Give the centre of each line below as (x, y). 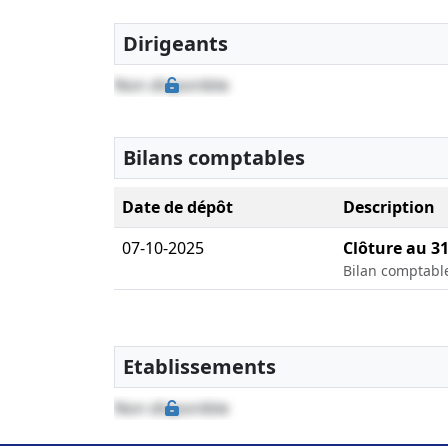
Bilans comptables (214, 158)
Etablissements (199, 367)
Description (389, 207)
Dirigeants (175, 44)
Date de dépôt (177, 207)
